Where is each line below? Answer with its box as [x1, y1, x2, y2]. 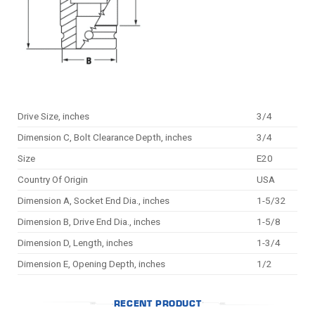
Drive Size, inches [18, 110, 89, 122]
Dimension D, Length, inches [18, 236, 133, 248]
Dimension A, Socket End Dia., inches [18, 194, 169, 206]
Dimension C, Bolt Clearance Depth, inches [18, 131, 192, 143]
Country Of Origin [18, 173, 88, 185]
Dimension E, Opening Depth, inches [18, 257, 165, 269]
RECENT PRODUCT [113, 296, 202, 309]
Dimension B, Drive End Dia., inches [18, 215, 160, 227]
